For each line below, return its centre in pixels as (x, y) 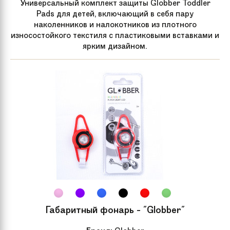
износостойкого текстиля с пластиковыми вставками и (115, 35)
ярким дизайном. (115, 46)
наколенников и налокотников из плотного (115, 24)
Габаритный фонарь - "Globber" (115, 210)
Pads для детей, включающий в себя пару (115, 13)
